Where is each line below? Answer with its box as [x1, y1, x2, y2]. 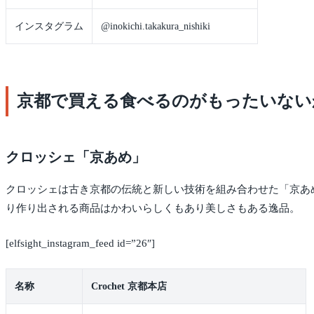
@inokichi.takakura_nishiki [101, 21, 210, 32]
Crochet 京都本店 [91, 281, 167, 292]
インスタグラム [15, 21, 83, 32]
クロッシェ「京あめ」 [6, 149, 146, 165]
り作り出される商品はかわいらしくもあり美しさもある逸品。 [6, 203, 300, 214]
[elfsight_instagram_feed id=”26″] [6, 237, 155, 249]
